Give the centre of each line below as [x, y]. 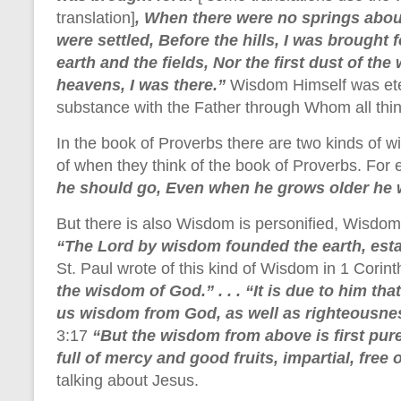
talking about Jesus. [128, 380]
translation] [96, 17]
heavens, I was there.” [143, 85]
